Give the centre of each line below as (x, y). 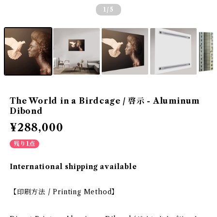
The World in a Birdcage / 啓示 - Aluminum (105, 101)
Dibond (26, 111)
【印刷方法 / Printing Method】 (64, 192)
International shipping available (73, 167)
